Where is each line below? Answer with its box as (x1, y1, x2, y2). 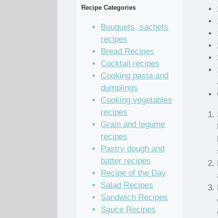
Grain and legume (101, 119, 165, 129)
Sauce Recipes (101, 204, 156, 214)
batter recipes (101, 156, 151, 165)
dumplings (101, 83, 138, 92)
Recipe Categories (81, 4, 136, 12)
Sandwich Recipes (101, 192, 168, 202)
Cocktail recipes (101, 58, 160, 68)
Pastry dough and (101, 144, 165, 153)
